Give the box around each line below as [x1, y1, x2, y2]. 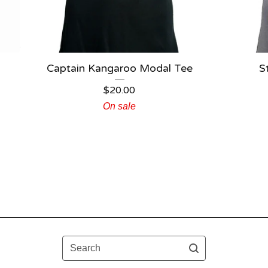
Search [62, 236, 93, 248]
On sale [103, 101, 136, 111]
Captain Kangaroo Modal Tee [46, 62, 193, 75]
